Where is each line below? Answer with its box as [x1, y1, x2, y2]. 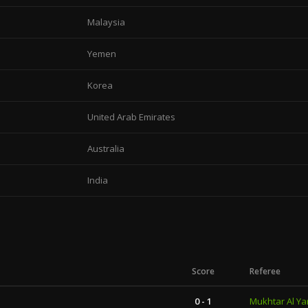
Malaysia [87, 16, 125, 28]
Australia [87, 142, 124, 155]
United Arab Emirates [87, 111, 175, 123]
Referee [250, 265, 280, 277]
